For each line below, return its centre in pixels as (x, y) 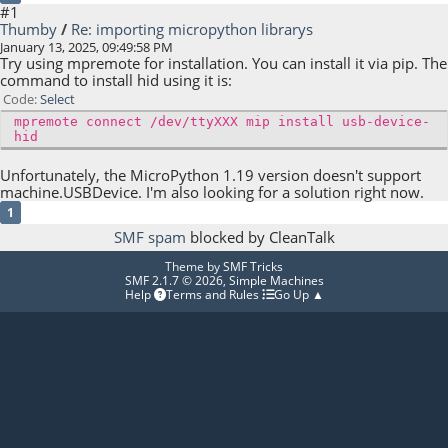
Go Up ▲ (298, 295)
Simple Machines (276, 281)
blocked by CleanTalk (260, 237)
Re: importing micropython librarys (192, 29)
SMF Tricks (253, 267)
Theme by (194, 267)
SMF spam (149, 237)
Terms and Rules (213, 295)
